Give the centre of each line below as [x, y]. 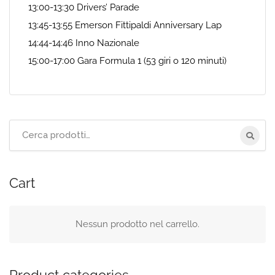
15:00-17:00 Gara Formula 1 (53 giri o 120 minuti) [127, 61]
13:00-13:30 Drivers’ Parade [84, 7]
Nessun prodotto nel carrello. [137, 224]
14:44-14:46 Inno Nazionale [84, 43]
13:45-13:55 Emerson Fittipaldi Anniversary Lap [125, 25]
